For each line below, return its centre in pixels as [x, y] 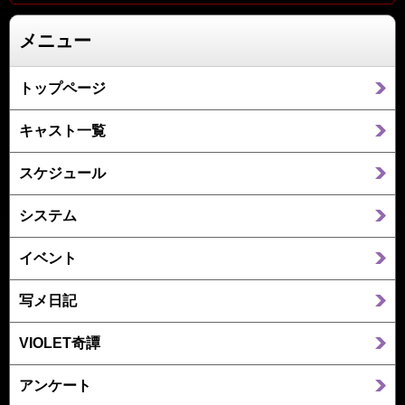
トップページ [62, 88]
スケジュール [62, 173]
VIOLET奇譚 [60, 343]
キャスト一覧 [62, 130]
